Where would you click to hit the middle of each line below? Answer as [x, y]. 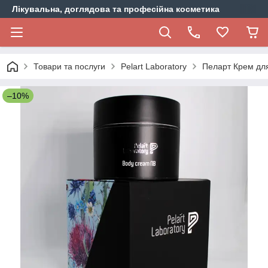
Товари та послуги [69, 66]
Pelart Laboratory [154, 66]
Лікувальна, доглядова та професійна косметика [116, 9]
